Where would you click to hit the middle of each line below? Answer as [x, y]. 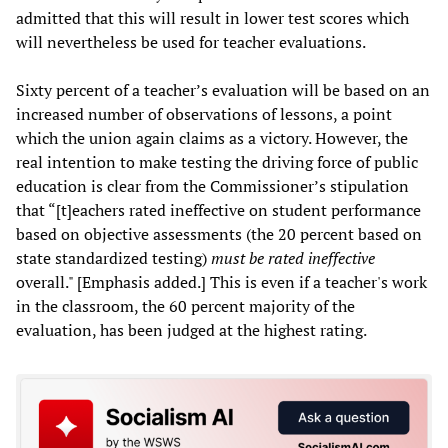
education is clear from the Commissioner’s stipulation [212, 186]
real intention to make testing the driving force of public [217, 162]
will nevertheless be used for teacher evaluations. [191, 42]
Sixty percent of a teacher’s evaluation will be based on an [223, 90]
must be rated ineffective [293, 258]
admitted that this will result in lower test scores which [212, 18]
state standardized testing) [113, 258]
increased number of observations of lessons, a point [204, 114]
